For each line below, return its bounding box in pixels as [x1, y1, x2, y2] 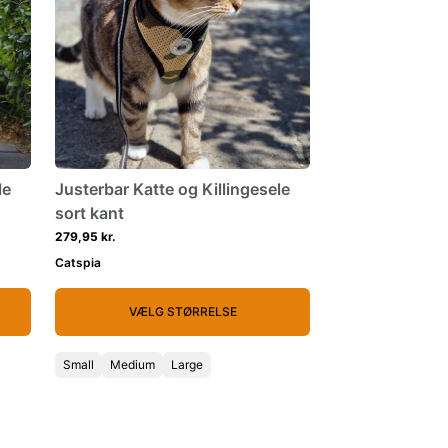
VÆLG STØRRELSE [128, 304, 237, 319]
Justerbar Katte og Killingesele [55, 179, 290, 199]
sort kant [55, 203, 124, 223]
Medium [110, 357, 155, 372]
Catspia [55, 255, 101, 270]
